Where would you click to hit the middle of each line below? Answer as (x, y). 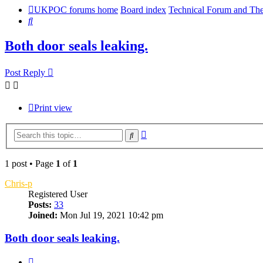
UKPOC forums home (76, 10)
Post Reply (25, 73)
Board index (143, 10)
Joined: (43, 215)
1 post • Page (30, 163)
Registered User (58, 194)
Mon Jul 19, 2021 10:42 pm (110, 215)
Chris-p (18, 183)
